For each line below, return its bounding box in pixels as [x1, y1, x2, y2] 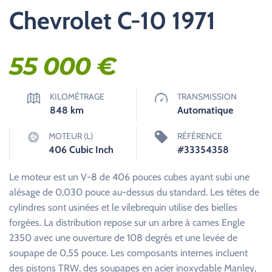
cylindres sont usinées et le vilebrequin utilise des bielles [9, 202, 237, 213]
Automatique [177, 104, 233, 116]
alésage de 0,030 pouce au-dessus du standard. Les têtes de [9, 186, 259, 198]
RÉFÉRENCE [177, 131, 222, 141]
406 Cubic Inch [49, 144, 114, 155]
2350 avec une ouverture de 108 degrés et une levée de [9, 232, 237, 243]
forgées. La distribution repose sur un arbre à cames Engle [9, 217, 245, 228]
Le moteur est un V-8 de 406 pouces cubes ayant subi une [9, 171, 250, 183]
